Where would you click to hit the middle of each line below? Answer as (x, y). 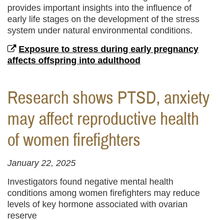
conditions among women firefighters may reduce (104, 193)
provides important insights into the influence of (99, 8)
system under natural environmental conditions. (100, 31)
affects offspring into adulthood (74, 61)
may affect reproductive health (103, 119)
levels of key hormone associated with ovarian (97, 204)
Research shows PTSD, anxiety (109, 98)
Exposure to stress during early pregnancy (109, 49)
